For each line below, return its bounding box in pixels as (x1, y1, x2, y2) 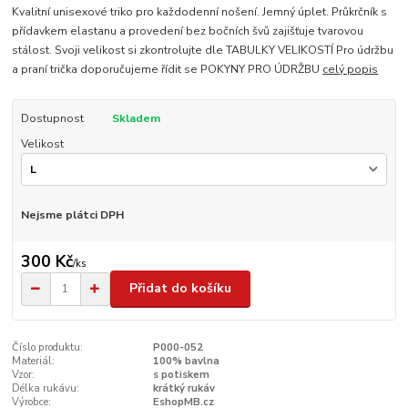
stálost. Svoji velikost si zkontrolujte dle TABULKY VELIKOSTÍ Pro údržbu (12, 42, 394, 57)
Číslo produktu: (12, 340, 84, 354)
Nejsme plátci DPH (20, 208, 124, 223)
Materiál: (12, 353, 56, 368)
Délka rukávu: (12, 381, 80, 395)
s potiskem (152, 367, 209, 382)
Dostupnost (20, 110, 84, 126)
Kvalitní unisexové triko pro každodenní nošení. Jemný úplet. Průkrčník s (12, 4, 388, 19)
